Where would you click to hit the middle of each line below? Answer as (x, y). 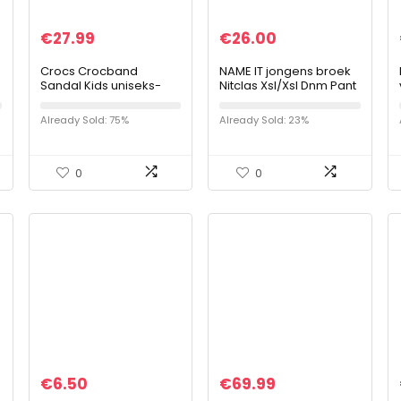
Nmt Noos (248, 100)
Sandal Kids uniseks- (100, 85)
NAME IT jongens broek (286, 71)
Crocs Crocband (89, 71)
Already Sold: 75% (84, 120)
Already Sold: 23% (264, 120)
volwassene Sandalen (105, 100)
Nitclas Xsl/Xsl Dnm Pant (288, 85)
